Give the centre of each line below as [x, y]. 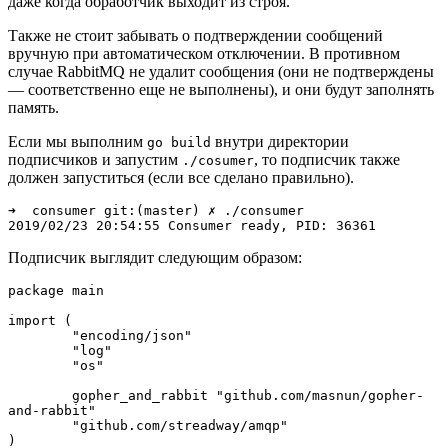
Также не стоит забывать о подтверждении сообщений [195, 36]
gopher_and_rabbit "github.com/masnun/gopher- [40, 396]
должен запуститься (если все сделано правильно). [181, 178]
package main [56, 291]
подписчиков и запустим [95, 160]
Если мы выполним [77, 142]
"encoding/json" [40, 336]
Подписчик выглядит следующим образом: [155, 258]
